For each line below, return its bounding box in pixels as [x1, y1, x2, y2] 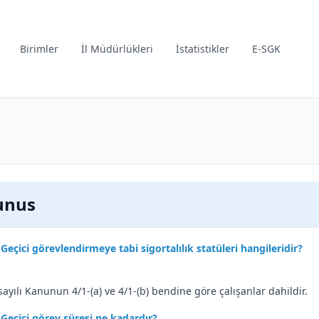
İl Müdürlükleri [81, 41, 154, 56]
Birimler [20, 41, 59, 56]
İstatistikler [176, 41, 230, 56]
